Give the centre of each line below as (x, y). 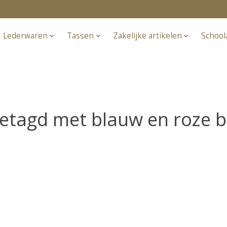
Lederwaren (25, 36)
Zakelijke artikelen (147, 36)
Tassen (81, 36)
